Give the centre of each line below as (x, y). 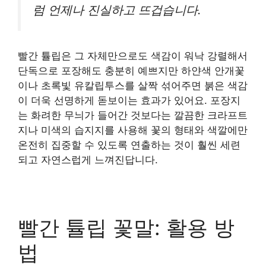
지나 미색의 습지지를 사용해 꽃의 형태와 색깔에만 (133, 130)
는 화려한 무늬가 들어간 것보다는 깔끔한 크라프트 (133, 115)
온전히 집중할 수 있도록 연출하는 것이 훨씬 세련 (129, 145)
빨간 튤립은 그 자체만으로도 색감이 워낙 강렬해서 (133, 56)
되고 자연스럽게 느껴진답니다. (88, 160)
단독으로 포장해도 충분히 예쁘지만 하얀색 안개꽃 (131, 71)
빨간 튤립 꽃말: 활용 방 (126, 228)
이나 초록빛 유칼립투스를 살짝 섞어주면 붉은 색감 (133, 86)
